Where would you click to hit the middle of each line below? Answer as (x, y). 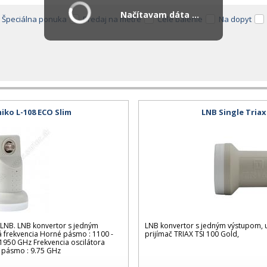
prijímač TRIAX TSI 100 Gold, (192, 234)
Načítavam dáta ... (160, 15)
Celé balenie (180, 19)
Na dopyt (235, 19)
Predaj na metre (112, 19)
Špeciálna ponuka (34, 19)
